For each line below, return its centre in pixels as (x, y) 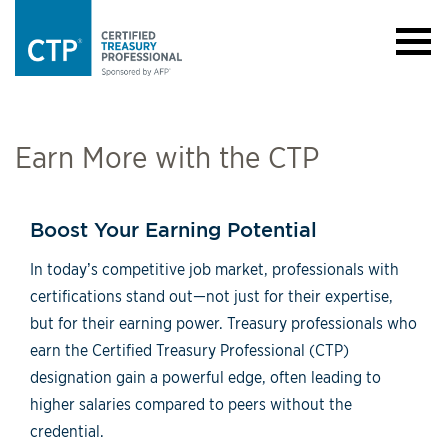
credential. (67, 431)
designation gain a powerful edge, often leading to (205, 377)
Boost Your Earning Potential (173, 230)
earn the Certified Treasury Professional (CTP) (189, 350)
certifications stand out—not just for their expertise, (211, 296)
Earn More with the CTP (167, 157)
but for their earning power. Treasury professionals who (223, 323)
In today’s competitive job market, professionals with (214, 269)
